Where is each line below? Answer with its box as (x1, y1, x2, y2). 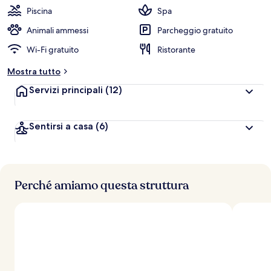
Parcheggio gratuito (157, 25, 233, 36)
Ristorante (157, 44, 195, 55)
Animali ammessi (27, 25, 88, 36)
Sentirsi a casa (29, 120, 93, 132)
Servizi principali (29, 84, 105, 96)
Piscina (27, 5, 52, 16)
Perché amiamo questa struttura (15, 177, 189, 194)
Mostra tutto (7, 66, 60, 77)
